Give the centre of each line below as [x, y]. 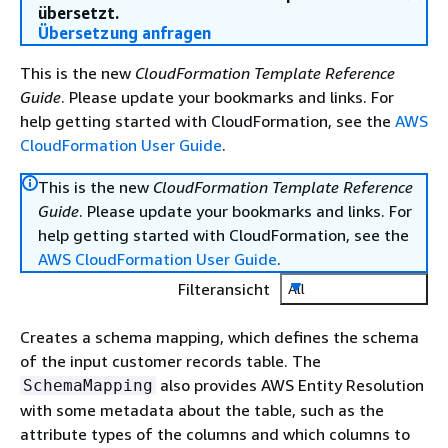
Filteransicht [224, 289]
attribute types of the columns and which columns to [215, 434]
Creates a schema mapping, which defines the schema [219, 337]
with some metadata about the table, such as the [202, 410]
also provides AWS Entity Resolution [290, 385]
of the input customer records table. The [170, 361]
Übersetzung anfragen [125, 33]
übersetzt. [78, 13]
